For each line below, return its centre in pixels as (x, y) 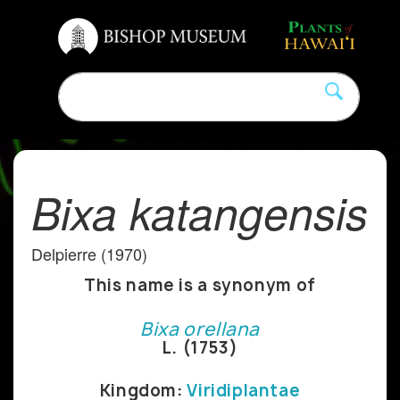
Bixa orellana (200, 329)
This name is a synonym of (200, 285)
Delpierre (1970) (89, 253)
